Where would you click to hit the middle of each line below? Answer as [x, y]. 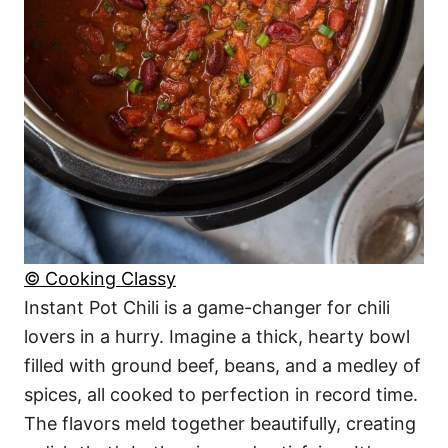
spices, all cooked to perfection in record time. [221, 394]
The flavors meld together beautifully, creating [220, 423]
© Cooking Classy [100, 278]
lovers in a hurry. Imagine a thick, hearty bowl [217, 336]
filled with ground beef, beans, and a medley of [222, 365]
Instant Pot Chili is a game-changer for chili [207, 307]
